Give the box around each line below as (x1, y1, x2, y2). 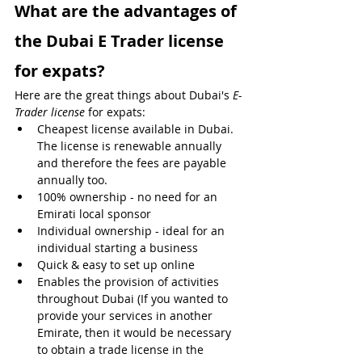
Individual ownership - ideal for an (37, 222, 228, 238)
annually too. (37, 171, 107, 187)
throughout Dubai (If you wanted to (37, 290, 231, 306)
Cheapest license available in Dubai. (37, 120, 237, 137)
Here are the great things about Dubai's (15, 86, 233, 103)
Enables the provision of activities (37, 273, 222, 289)
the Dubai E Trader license (15, 29, 228, 52)
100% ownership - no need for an (37, 188, 221, 204)
